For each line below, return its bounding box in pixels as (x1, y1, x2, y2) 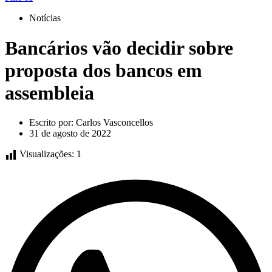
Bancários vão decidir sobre (5, 36, 233, 59)
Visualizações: (19, 149, 74, 160)
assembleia (5, 81, 94, 104)
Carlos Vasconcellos (73, 117, 153, 128)
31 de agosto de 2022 (29, 128, 111, 139)
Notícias (29, 13, 61, 24)
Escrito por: (29, 117, 73, 128)
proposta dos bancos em (5, 59, 202, 81)
